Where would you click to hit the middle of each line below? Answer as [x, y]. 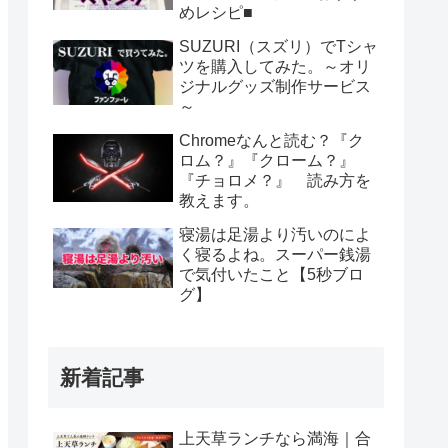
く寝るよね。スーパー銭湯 [275, 255]
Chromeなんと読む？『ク [271, 141]
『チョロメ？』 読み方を [275, 181]
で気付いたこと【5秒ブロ [271, 275]
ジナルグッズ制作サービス [275, 87]
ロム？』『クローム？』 [267, 161]
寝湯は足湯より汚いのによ [275, 235]
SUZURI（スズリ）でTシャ [278, 47]
